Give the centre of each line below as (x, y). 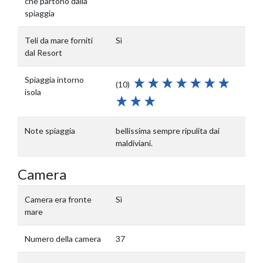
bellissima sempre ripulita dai (168, 131)
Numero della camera (63, 239)
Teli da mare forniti (59, 40)
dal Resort (43, 53)
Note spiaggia (50, 131)
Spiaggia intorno (54, 80)
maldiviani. (134, 143)
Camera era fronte (58, 199)
